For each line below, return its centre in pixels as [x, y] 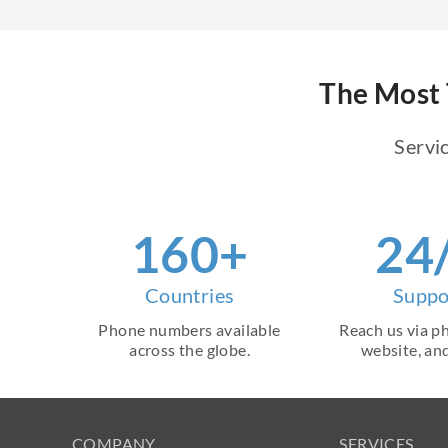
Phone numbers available [189, 329]
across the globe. [189, 349]
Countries [189, 295]
